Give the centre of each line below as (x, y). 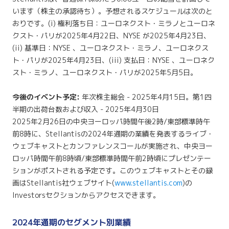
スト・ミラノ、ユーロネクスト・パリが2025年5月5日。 (105, 72)
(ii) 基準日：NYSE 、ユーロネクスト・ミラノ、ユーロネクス (111, 48)
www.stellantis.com (149, 183)
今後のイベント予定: (46, 97)
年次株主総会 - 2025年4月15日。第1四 (146, 97)
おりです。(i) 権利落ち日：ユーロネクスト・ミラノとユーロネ (114, 23)
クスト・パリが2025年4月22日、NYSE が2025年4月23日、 (112, 36)
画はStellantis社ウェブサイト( (64, 183)
